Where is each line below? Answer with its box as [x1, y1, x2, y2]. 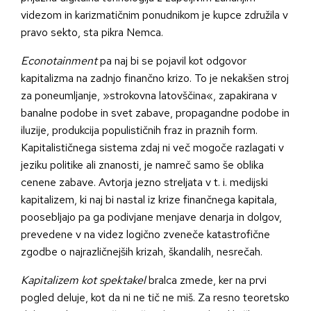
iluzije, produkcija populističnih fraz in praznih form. [21, 123, 258, 138]
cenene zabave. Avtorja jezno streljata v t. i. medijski [21, 175, 268, 190]
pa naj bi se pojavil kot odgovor [100, 53, 246, 69]
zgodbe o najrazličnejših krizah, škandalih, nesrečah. [21, 244, 262, 260]
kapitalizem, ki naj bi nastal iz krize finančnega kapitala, [21, 192, 277, 208]
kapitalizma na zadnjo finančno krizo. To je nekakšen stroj [21, 71, 289, 86]
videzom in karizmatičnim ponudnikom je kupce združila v [21, 8, 288, 23]
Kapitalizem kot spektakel [21, 273, 146, 288]
